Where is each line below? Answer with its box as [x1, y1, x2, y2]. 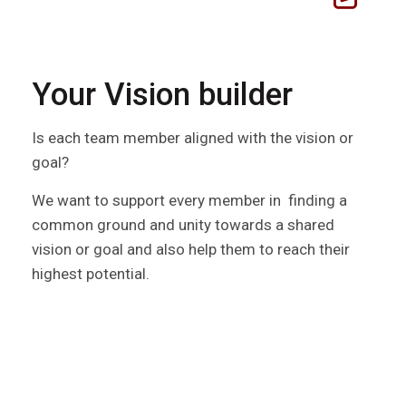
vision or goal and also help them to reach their [32, 239, 350, 258]
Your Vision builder [32, 75, 293, 113]
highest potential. [32, 264, 150, 283]
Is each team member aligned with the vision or [32, 128, 353, 147]
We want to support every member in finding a [32, 190, 347, 209]
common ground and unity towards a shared [32, 215, 334, 234]
